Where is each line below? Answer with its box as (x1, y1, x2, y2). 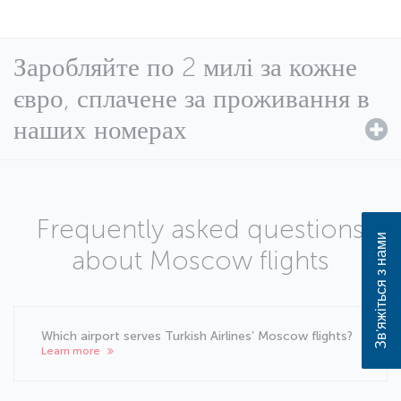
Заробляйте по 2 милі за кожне (13, 51, 357, 83)
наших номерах (13, 114, 187, 146)
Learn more (41, 343, 103, 357)
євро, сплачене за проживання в (13, 82, 370, 115)
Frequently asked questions (37, 213, 364, 245)
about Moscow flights (72, 244, 329, 277)
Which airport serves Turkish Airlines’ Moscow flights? (41, 328, 353, 344)
